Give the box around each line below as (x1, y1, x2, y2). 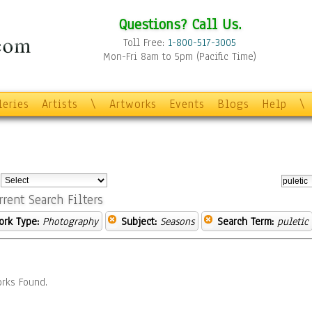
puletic (277, 214, 309, 228)
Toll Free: (123, 36, 168, 49)
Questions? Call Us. (118, 14, 242, 34)
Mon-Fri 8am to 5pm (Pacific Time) (103, 49, 256, 63)
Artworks (109, 96, 157, 112)
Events (169, 96, 205, 112)
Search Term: (217, 214, 274, 228)
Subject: (121, 214, 157, 228)
